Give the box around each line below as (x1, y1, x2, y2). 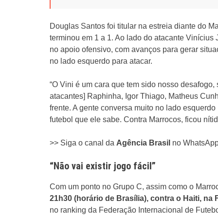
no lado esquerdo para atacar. (50, 57, 152, 65)
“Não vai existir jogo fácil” (50, 160, 156, 172)
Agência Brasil (116, 139, 172, 147)
